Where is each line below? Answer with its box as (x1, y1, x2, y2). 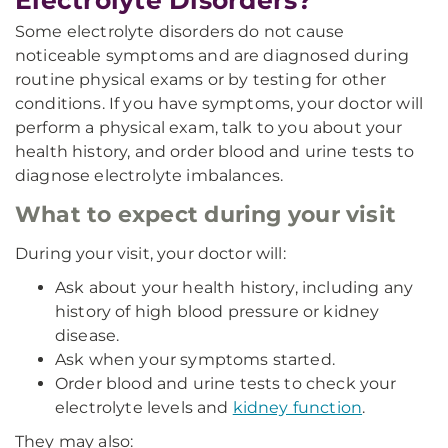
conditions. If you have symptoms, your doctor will (15, 94, 424, 113)
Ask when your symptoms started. (55, 350, 335, 369)
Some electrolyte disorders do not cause (15, 22, 345, 41)
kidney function (232, 398, 363, 417)
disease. (55, 326, 120, 345)
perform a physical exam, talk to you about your (15, 118, 403, 137)
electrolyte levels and (55, 398, 233, 417)
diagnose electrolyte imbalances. (15, 166, 284, 185)
